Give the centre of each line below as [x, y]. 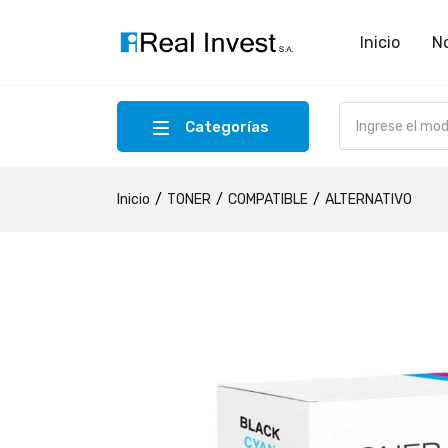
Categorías [227, 127]
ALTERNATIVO [368, 199]
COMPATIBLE [268, 199]
